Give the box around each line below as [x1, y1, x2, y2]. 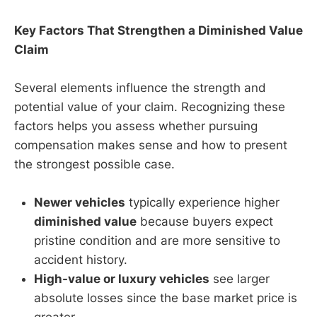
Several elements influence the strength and [14, 81, 266, 96]
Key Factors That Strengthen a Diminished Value [14, 23, 303, 38]
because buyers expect [137, 214, 273, 229]
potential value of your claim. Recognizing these [14, 100, 285, 115]
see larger [209, 272, 270, 287]
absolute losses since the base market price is [34, 291, 297, 306]
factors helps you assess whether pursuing [14, 119, 258, 134]
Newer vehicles [34, 195, 125, 210]
